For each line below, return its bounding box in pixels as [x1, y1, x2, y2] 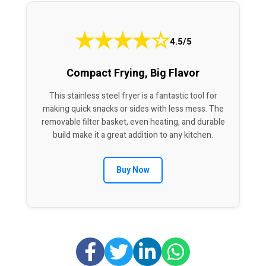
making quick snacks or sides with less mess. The [42, 103, 224, 116]
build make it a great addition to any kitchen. [53, 129, 213, 142]
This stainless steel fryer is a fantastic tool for [49, 90, 217, 103]
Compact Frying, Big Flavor [66, 65, 199, 82]
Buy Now [116, 164, 150, 177]
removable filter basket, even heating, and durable [41, 116, 225, 129]
